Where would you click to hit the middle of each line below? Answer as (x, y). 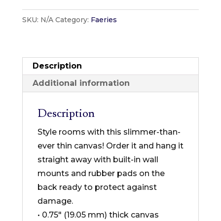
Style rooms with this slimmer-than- (109, 132)
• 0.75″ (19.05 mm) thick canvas (98, 215)
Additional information (81, 83)
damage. (55, 201)
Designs (38, 11)
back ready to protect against (97, 187)
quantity (38, 121)
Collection (42, 52)
